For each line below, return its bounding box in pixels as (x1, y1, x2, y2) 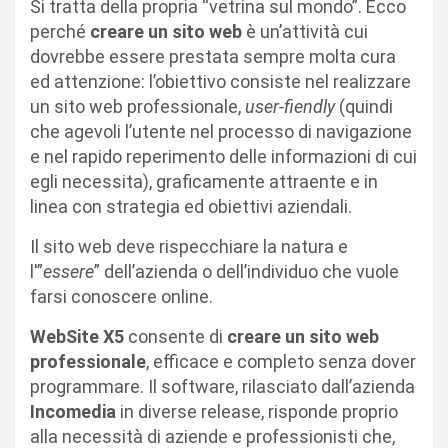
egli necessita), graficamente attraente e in (30, 170, 378, 192)
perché (30, 20, 90, 42)
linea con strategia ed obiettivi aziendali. (30, 195, 352, 217)
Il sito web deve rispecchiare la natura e (30, 235, 348, 257)
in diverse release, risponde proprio (116, 400, 398, 422)
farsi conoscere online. (30, 285, 213, 307)
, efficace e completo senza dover (146, 350, 416, 372)
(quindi (335, 95, 393, 117)
